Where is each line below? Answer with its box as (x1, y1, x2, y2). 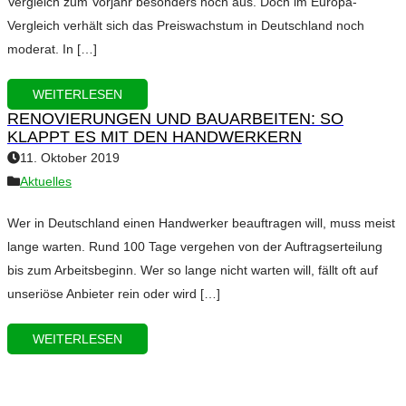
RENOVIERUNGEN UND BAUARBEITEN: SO (7, 110, 343, 129)
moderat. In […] (7, 42, 97, 57)
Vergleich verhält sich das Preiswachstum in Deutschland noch (7, 18, 364, 34)
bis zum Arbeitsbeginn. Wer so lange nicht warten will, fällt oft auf (7, 263, 378, 278)
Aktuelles (20, 174, 72, 189)
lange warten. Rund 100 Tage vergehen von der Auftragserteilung (7, 239, 382, 255)
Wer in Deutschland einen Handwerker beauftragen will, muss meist (7, 216, 395, 231)
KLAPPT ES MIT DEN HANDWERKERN (7, 128, 302, 147)
